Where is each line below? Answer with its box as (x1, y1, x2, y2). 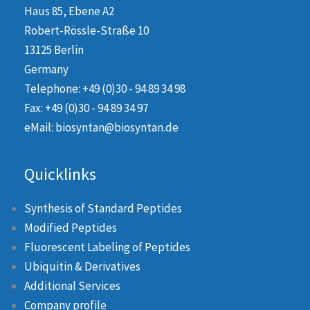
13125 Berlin (24, 42, 84, 57)
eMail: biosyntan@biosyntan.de (24, 119, 181, 135)
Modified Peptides (24, 219, 117, 235)
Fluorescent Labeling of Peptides (24, 239, 190, 255)
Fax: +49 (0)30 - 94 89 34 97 (24, 100, 150, 116)
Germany (24, 61, 69, 77)
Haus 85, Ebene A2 (24, 3, 116, 19)
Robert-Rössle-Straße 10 (24, 22, 149, 38)
